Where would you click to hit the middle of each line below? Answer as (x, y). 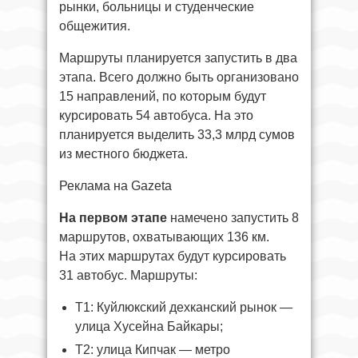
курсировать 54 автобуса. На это (156, 115)
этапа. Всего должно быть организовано (179, 77)
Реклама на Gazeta (115, 186)
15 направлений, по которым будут (163, 96)
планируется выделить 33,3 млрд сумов (177, 135)
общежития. (95, 26)
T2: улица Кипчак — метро (153, 350)
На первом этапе (113, 218)
